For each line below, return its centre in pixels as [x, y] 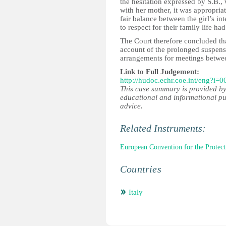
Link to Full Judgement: [160, 71]
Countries [141, 169]
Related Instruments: [164, 128]
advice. [131, 106]
